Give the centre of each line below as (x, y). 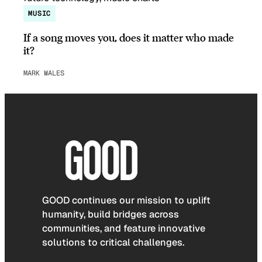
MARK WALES (44, 73)
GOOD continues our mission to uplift (126, 201)
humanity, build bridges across (111, 215)
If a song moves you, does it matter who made (129, 37)
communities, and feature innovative (124, 229)
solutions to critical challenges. (113, 243)
